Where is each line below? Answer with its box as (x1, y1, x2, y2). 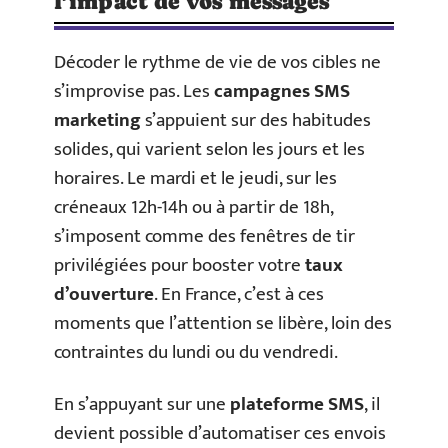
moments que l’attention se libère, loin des (54, 308, 392, 339)
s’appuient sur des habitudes (141, 105, 371, 136)
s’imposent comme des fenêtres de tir (54, 221, 355, 252)
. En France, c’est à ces (154, 279, 324, 310)
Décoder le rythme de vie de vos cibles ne (54, 47, 381, 78)
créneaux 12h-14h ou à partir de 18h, (54, 192, 333, 223)
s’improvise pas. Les (54, 76, 214, 107)
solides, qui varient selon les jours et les (54, 134, 365, 165)
